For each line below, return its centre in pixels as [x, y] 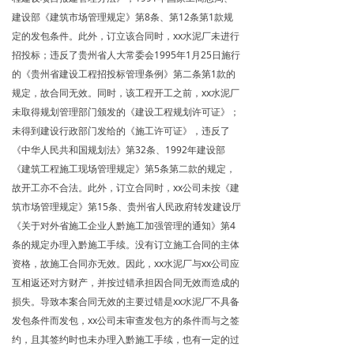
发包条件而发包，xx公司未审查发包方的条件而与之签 [126, 320]
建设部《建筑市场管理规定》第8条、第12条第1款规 [122, 17]
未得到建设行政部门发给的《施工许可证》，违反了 [121, 131]
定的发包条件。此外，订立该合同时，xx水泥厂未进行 [126, 36]
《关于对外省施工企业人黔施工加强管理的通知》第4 [124, 226]
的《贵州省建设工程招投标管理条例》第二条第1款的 [124, 74]
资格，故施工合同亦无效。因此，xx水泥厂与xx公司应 [126, 264]
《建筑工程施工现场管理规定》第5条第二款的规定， [124, 169]
